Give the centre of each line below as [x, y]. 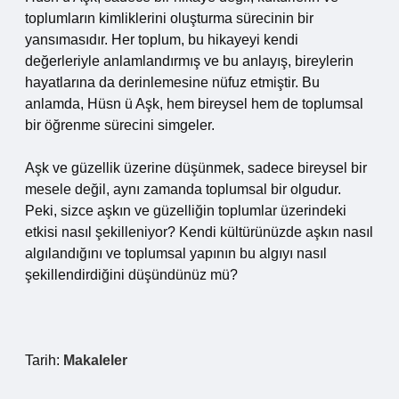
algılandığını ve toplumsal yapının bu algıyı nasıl [176, 253]
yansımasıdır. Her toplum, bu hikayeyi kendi [162, 40]
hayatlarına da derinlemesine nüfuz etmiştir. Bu [172, 82]
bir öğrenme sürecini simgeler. [120, 125]
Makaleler [95, 360]
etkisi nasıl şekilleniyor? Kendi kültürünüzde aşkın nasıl [199, 232]
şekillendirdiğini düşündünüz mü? [131, 275]
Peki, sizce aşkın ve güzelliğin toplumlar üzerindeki [186, 211]
